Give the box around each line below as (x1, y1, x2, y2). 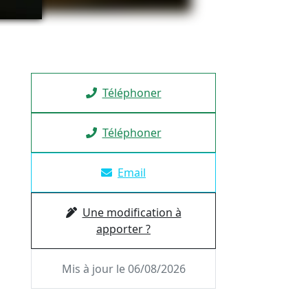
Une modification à (82, 205, 181, 220)
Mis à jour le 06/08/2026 (61, 261, 186, 276)
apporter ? (96, 221, 151, 236)
